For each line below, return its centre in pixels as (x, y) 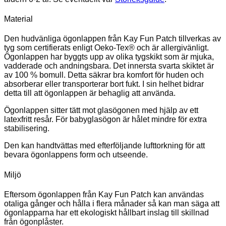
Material (18, 19)
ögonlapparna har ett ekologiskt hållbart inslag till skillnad (106, 212)
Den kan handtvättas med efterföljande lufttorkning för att (104, 146)
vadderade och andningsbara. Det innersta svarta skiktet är (109, 66)
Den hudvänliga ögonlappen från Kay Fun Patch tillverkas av (112, 39)
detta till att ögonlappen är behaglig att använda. (90, 93)
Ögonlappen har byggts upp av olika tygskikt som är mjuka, (109, 57)
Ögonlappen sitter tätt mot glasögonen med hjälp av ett (101, 110)
